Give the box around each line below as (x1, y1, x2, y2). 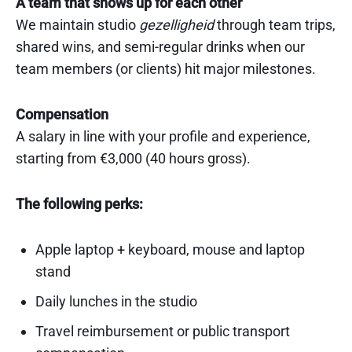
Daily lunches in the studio (35, 292, 197, 310)
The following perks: (16, 195, 143, 212)
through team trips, (214, 16, 335, 33)
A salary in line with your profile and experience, (16, 127, 310, 145)
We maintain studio (16, 16, 139, 33)
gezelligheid (139, 16, 214, 33)
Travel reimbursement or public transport (35, 322, 290, 339)
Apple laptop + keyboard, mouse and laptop (35, 240, 305, 258)
